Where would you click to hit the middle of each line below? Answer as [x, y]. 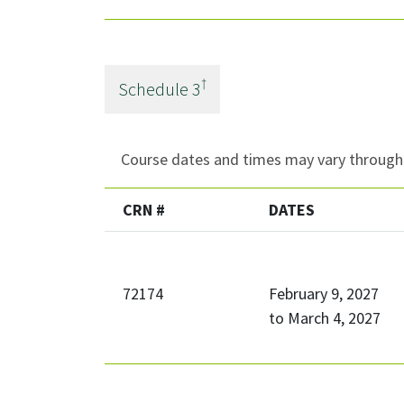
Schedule [155, 88]
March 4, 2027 [334, 318]
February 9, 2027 [323, 294]
